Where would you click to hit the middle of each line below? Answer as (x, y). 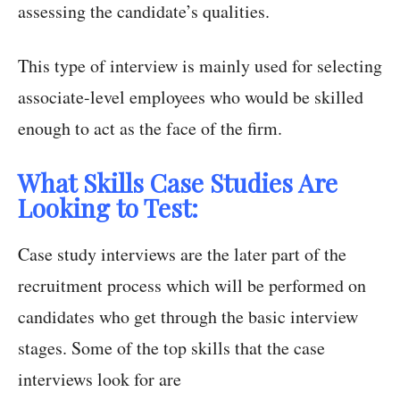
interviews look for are (100, 379)
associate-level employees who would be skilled (191, 97)
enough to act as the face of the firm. (150, 129)
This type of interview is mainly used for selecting (200, 66)
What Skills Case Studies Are (178, 183)
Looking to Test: (108, 208)
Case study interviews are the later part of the (182, 254)
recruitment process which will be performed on (192, 286)
